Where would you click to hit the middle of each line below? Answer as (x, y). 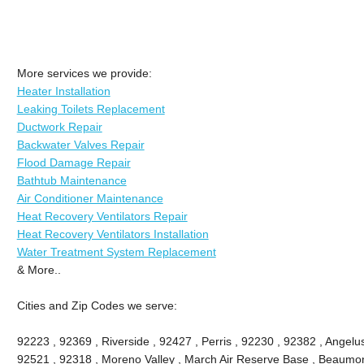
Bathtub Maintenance (71, 180)
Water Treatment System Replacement (116, 251)
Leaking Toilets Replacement (91, 108)
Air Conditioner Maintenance (90, 198)
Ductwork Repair (59, 126)
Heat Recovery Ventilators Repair (102, 216)
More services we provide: (84, 73)
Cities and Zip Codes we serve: (97, 305)
